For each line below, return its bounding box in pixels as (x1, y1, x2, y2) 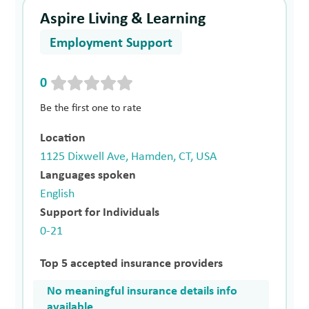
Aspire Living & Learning (40, 11, 206, 28)
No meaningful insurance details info (47, 284, 238, 298)
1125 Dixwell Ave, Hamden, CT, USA (40, 150, 217, 163)
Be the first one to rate (40, 102, 142, 114)
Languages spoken (40, 168, 137, 182)
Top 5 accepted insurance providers (40, 257, 223, 270)
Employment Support (50, 37, 173, 51)
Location (40, 131, 86, 145)
